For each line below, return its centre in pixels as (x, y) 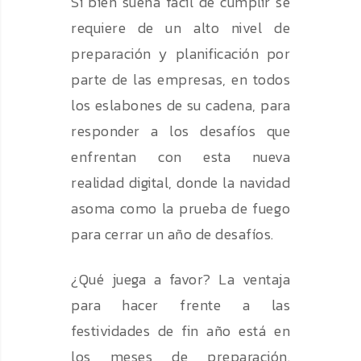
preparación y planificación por (180, 54)
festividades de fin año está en (180, 331)
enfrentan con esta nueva (180, 157)
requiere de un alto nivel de (180, 28)
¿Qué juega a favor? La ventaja (180, 280)
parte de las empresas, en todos (180, 80)
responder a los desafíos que (180, 131)
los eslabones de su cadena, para (180, 106)
